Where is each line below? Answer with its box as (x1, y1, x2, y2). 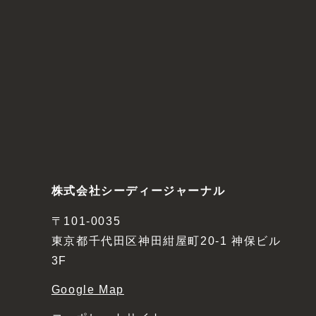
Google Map (51, 279, 124, 297)
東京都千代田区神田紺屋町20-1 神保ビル (51, 231, 281, 248)
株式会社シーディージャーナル (51, 181, 226, 198)
